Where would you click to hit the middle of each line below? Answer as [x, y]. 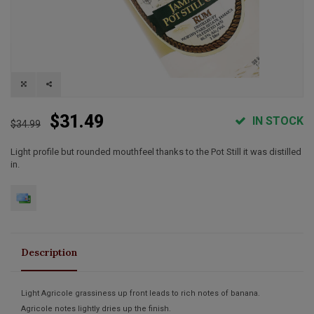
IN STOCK [277, 121]
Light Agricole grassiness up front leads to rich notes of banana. [141, 293]
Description [49, 252]
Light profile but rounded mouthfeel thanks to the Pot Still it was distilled [156, 151]
